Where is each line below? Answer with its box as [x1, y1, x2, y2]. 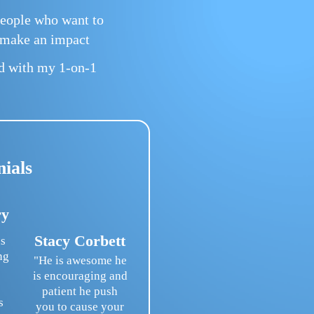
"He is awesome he [33, 254, 127, 268]
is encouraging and [32, 269, 128, 283]
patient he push [42, 285, 118, 299]
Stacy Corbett [34, 232, 126, 250]
